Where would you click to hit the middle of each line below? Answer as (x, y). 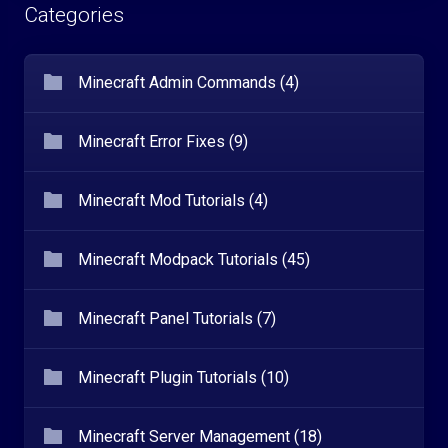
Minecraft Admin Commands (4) (188, 82)
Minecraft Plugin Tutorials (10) (183, 377)
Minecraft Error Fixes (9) (163, 141)
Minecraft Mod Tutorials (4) (173, 200)
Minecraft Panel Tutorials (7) (177, 318)
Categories (74, 15)
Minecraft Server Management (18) (200, 436)
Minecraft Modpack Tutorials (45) (194, 259)
